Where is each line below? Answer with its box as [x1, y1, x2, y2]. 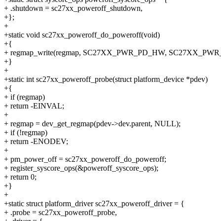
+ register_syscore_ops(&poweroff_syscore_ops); [4, 164, 158, 173]
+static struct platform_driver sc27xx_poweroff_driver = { [4, 199, 184, 208]
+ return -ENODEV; [4, 137, 68, 146]
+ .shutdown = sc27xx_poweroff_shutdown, [4, 4, 143, 13]
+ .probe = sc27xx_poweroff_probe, [4, 208, 117, 217]
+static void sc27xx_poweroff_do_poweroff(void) [4, 31, 160, 39]
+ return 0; [4, 173, 37, 182]
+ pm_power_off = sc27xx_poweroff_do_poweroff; [4, 155, 166, 164]
